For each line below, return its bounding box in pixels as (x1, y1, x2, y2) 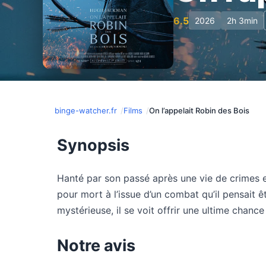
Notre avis (57, 236, 135, 255)
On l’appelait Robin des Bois (149, 106, 249, 115)
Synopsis (57, 135, 129, 155)
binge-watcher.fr (55, 106, 117, 115)
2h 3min (227, 15, 258, 26)
